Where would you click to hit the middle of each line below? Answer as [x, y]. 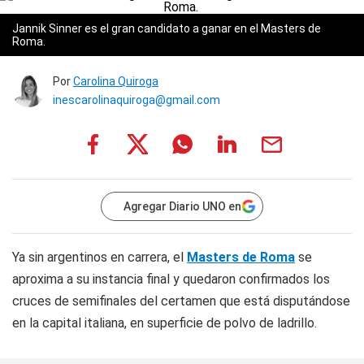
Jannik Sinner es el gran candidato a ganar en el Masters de [167, 28]
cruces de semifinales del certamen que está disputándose [181, 301]
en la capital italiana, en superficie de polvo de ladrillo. [165, 323]
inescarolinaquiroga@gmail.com [136, 100]
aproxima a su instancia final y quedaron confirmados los [171, 279]
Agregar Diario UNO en [182, 206]
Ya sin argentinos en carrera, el [100, 257]
